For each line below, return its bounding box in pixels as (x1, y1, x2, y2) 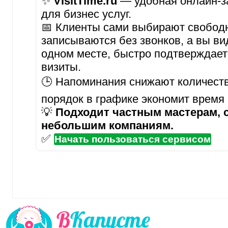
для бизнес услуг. (41, 7, 131, 20)
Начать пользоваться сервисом (54, 133, 211, 145)
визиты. (41, 60, 81, 73)
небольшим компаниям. (41, 119, 174, 132)
